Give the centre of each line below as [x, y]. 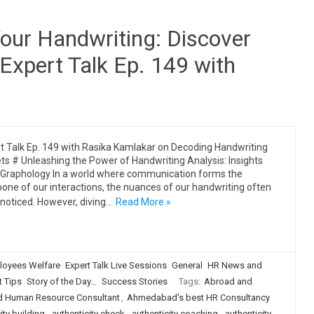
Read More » [143, 202]
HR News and [234, 265]
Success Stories [134, 281]
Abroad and [228, 281]
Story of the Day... [61, 281]
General [187, 265]
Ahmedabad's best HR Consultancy [198, 298]
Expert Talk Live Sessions [116, 265]
